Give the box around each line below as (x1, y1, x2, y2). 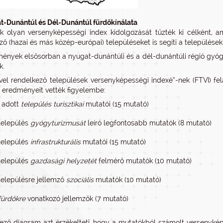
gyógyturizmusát (30, 119, 86, 127)
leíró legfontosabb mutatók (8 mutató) (86, 119, 212, 127)
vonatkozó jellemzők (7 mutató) (25, 195, 128, 203)
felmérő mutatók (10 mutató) (97, 157, 192, 165)
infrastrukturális (30, 138, 81, 146)
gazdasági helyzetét (30, 157, 97, 165)
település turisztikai (21, 100, 84, 108)
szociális (66, 176, 94, 184)
